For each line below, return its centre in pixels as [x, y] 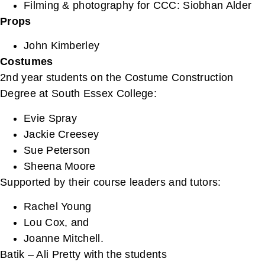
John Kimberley [62, 46]
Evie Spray [50, 118]
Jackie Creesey [62, 134]
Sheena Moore [60, 166]
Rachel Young [58, 207]
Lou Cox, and [56, 223]
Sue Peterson [57, 150]
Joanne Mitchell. [64, 239]
